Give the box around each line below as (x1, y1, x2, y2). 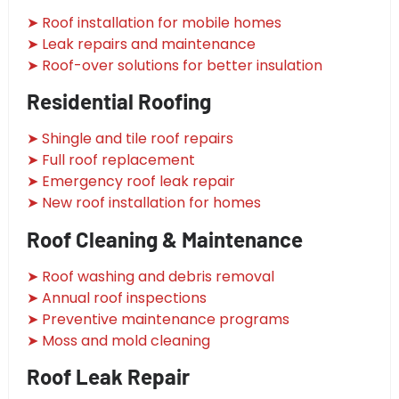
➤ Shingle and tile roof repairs (27, 128, 233, 150)
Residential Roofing (27, 88, 211, 115)
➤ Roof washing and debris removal (27, 265, 274, 287)
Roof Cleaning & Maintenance (27, 225, 303, 252)
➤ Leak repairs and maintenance (27, 33, 256, 54)
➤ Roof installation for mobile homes (27, 12, 281, 33)
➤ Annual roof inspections (27, 287, 207, 308)
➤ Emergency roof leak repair (27, 171, 235, 192)
